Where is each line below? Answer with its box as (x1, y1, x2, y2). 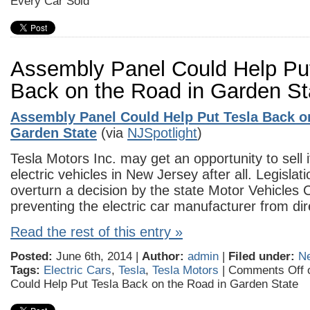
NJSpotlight (127, 125, 197, 140)
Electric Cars (44, 264, 111, 277)
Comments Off (228, 264, 304, 277)
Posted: (10, 250, 53, 263)
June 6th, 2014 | (53, 250, 142, 263)
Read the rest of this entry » (10, 224, 183, 239)
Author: (142, 250, 184, 263)
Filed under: (228, 250, 295, 263)
